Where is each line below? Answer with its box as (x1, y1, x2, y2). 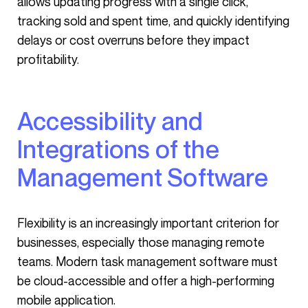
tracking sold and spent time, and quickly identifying (17, 13, 289, 28)
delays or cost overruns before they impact (17, 32, 250, 47)
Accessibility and (17, 106, 34, 135)
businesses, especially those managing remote (17, 234, 265, 250)
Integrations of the (17, 134, 219, 164)
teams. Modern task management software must (17, 254, 278, 269)
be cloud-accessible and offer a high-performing (17, 273, 274, 288)
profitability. (17, 52, 79, 67)
